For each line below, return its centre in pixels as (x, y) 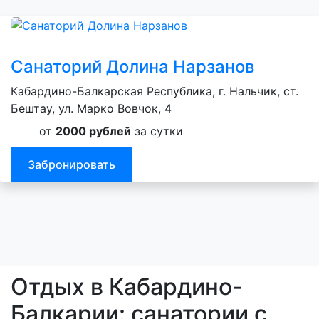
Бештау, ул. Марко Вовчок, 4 (91, 109)
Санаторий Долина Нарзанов (133, 67)
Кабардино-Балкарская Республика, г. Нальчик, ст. (155, 91)
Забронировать (72, 165)
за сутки (157, 131)
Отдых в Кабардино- (127, 286)
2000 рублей (93, 131)
